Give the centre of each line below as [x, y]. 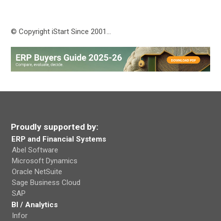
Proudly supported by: [55, 127]
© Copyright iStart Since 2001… [61, 32]
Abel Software [35, 150]
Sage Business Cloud [46, 182]
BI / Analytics [35, 204]
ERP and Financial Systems [59, 139]
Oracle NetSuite [37, 171]
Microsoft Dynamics [45, 161]
